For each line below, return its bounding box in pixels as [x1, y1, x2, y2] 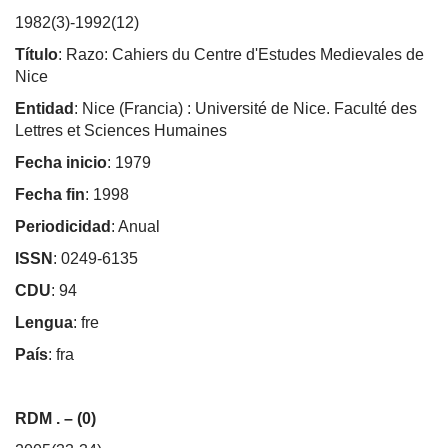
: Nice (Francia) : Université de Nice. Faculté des [74, 99, 417, 117]
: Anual [111, 217, 160, 235]
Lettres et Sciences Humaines [15, 121, 227, 139]
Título [15, 45, 58, 63]
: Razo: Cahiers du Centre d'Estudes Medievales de [58, 45, 424, 63]
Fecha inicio [15, 153, 107, 171]
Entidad [15, 99, 74, 117]
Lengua [15, 313, 73, 331]
